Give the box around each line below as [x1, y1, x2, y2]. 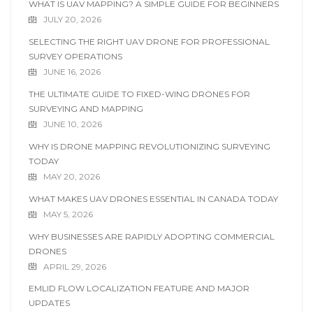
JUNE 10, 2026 [43, 119, 102, 130]
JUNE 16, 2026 [43, 66, 101, 78]
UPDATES [29, 298, 70, 309]
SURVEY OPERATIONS [29, 51, 122, 62]
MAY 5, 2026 [43, 208, 93, 219]
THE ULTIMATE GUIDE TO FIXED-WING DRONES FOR [29, 89, 250, 100]
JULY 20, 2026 [43, 14, 101, 25]
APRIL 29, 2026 [43, 261, 106, 272]
